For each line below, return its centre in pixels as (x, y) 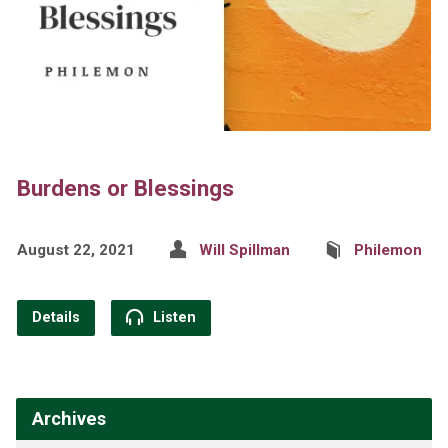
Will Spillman (244, 249)
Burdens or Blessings (125, 187)
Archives (68, 418)
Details (55, 317)
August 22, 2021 (75, 249)
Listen (172, 317)
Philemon (387, 249)
